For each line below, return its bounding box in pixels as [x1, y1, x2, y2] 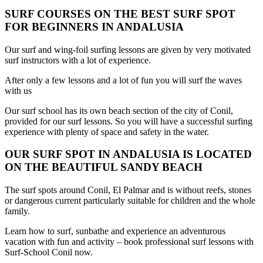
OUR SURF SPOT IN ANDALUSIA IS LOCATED [5, 148, 252, 161]
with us [5, 85, 32, 96]
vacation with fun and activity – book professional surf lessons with [5, 236, 254, 247]
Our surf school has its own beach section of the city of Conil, [5, 105, 233, 116]
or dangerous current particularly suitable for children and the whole [5, 195, 255, 205]
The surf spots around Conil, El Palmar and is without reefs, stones [5, 184, 251, 195]
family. [5, 205, 30, 216]
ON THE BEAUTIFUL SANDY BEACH [5, 161, 203, 174]
